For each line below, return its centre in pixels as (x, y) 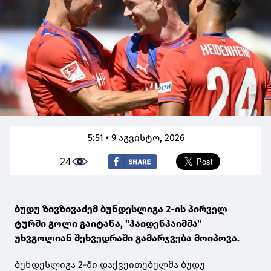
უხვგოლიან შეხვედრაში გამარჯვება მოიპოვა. (127, 238)
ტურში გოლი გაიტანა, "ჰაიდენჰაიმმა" (108, 224)
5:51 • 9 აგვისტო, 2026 (137, 138)
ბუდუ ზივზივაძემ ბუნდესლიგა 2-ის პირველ (121, 209)
